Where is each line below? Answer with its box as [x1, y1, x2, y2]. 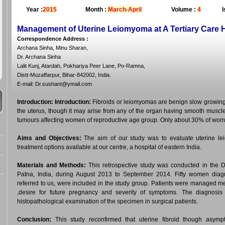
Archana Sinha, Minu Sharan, [17, 45, 88, 51]
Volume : [171, 6, 197, 13]
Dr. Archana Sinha [17, 54, 61, 60]
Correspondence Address [17, 36, 85, 42]
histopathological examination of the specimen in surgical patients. [17, 198, 198, 205]
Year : [26, 6, 43, 13]
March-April [106, 6, 142, 13]
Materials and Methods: [17, 162, 86, 169]
